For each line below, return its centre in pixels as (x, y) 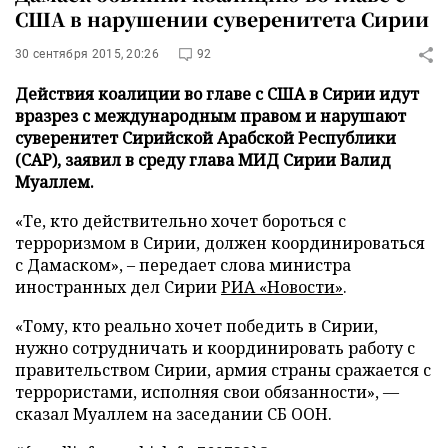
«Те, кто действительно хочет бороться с (180, 221)
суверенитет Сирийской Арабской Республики (205, 138)
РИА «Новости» (282, 287)
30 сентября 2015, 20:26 (87, 54)
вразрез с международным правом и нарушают (210, 116)
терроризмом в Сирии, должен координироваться (220, 243)
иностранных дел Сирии (118, 287)
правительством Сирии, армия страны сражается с (223, 370)
